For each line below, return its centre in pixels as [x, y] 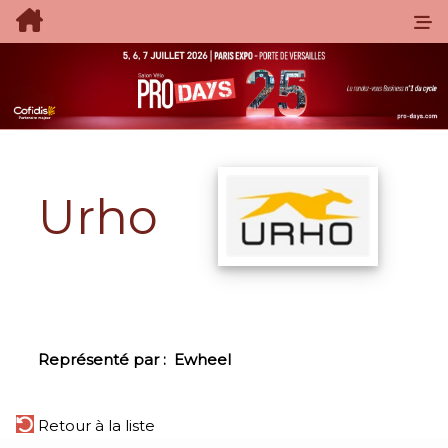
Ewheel [202, 360]
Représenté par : [106, 360]
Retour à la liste [94, 426]
